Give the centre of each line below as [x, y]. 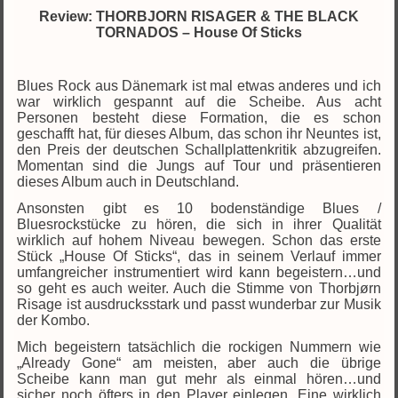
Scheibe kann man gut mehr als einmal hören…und [199, 378]
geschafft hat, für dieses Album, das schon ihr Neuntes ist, [199, 133]
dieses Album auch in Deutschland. [128, 181]
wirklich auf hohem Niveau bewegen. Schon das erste [199, 240]
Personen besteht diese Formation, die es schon [199, 117]
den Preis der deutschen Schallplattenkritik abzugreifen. [199, 149]
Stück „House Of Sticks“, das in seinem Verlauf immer [199, 256]
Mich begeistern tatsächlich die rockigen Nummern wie [199, 346]
